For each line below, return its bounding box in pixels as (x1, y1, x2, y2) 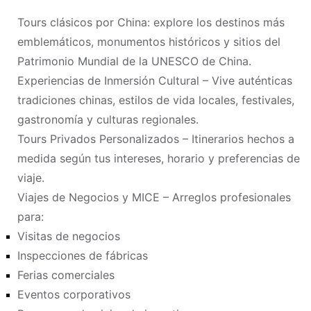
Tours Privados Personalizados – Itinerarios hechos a (17, 132, 294, 146)
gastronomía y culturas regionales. (17, 112, 199, 126)
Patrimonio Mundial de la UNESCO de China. (17, 54, 251, 68)
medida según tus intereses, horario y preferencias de (17, 151, 300, 165)
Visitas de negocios (17, 229, 120, 243)
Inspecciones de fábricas (17, 249, 148, 262)
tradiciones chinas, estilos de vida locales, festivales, (17, 93, 294, 107)
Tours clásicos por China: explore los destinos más (17, 15, 285, 29)
